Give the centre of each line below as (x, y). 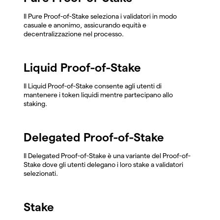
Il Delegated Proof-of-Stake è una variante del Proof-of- (107, 155)
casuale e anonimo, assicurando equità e (85, 25)
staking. (35, 103)
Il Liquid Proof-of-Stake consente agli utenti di (93, 86)
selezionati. (41, 173)
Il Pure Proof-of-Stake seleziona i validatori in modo (100, 16)
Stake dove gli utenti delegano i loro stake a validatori (103, 164)
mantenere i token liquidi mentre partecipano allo (98, 95)
